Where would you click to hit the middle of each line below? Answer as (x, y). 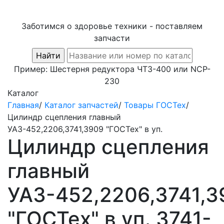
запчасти (112, 38)
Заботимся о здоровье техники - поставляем (112, 26)
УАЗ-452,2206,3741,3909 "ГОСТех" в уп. (85, 129)
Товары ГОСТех (155, 105)
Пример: (32, 69)
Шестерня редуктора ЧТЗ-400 (110, 69)
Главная (23, 105)
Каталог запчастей (81, 105)
